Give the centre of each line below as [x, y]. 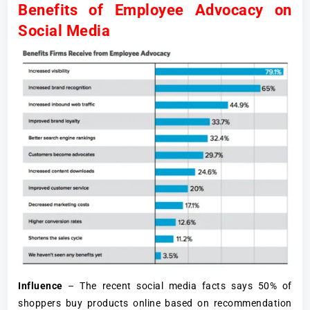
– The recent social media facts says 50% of [177, 285]
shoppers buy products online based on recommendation [155, 303]
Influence [40, 285]
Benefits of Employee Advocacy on [155, 10]
